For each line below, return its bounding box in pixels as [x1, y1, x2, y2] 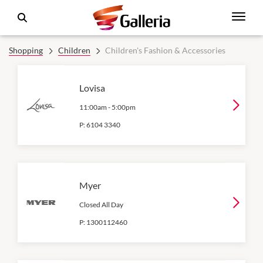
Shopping [9, 45, 43, 55]
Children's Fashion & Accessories [105, 45, 225, 55]
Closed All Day [79, 200, 123, 209]
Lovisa [79, 82, 105, 93]
